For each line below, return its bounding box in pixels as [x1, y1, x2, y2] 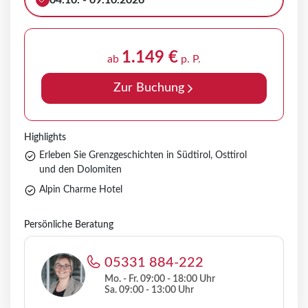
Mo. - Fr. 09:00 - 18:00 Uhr [104, 274, 215, 285]
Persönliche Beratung [24, 220, 113, 230]
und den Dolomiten [39, 165, 122, 175]
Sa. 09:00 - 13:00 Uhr [104, 285, 194, 296]
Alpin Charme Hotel [39, 185, 122, 195]
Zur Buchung [113, 82, 184, 95]
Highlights [24, 133, 66, 143]
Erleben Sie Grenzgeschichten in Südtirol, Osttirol [39, 151, 247, 161]
